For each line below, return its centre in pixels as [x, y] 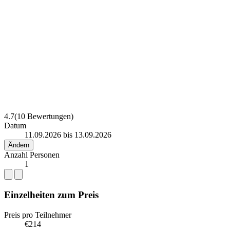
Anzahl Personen [32, 155]
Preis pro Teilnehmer [38, 215]
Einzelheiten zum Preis [51, 195]
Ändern [19, 145]
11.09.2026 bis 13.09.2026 [68, 135]
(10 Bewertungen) [44, 117]
